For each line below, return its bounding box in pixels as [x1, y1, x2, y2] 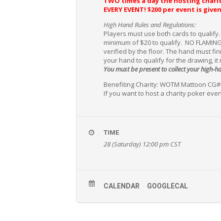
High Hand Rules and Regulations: [104, 20, 196, 29]
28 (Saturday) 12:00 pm [104, 139, 171, 148]
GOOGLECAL [147, 182, 188, 190]
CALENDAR [104, 182, 140, 190]
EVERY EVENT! [104, 4, 148, 14]
